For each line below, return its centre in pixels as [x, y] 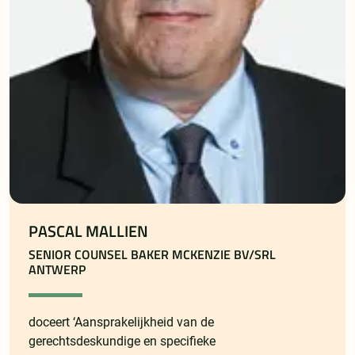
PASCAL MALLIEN [88, 232]
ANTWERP [57, 270]
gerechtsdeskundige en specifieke [122, 342]
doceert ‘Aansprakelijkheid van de [121, 323]
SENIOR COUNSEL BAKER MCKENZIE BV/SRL [152, 255]
